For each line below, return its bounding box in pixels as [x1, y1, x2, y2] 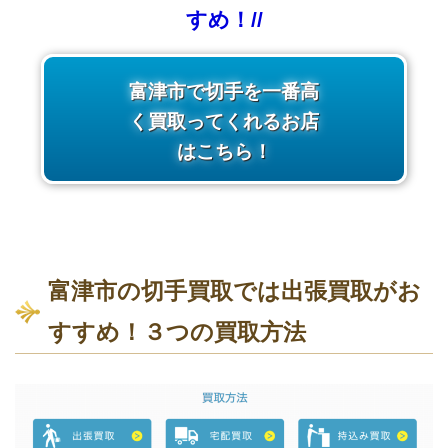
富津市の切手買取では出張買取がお [48, 278, 421, 305]
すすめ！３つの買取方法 [48, 319, 306, 346]
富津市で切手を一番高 [129, 79, 319, 102]
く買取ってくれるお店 [129, 109, 319, 132]
